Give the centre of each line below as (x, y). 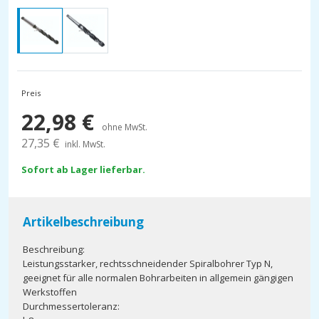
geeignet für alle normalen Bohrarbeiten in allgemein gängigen (158, 278)
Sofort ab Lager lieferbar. (83, 169)
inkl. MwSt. (85, 144)
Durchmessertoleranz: (71, 306)
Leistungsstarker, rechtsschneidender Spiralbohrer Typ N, (148, 263)
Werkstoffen (50, 292)
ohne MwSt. (125, 127)
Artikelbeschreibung (83, 222)
